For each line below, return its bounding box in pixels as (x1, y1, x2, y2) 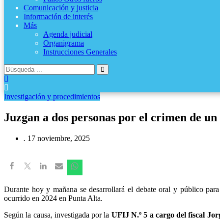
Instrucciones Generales (43, 48, 117, 56)
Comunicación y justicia (24, 3, 98, 12)
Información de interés (24, 12, 93, 21)
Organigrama (43, 39, 84, 48)
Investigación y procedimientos (4, 92, 100, 101)
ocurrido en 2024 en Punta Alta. (4, 194, 103, 203)
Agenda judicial (43, 30, 92, 39)
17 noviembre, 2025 (27, 134, 90, 143)
